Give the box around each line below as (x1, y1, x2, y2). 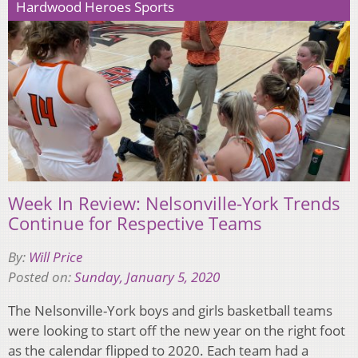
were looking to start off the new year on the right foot (8, 321, 345, 340)
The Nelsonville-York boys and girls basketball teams (8, 301, 332, 320)
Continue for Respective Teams (8, 211, 262, 236)
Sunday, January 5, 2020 (74, 268, 220, 287)
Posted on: (8, 268, 74, 287)
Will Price (29, 248, 82, 267)
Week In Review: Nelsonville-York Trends (8, 191, 340, 216)
